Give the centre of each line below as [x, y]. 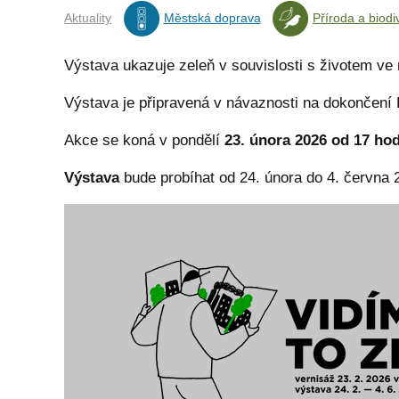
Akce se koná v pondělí [142, 140]
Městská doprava [212, 18]
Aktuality [88, 18]
